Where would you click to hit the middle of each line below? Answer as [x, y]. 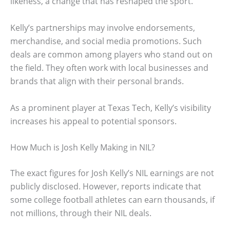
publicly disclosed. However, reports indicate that [106, 187]
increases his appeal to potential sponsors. [93, 121]
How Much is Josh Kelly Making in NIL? [83, 148]
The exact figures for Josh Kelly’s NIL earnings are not [112, 173]
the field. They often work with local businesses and [109, 68]
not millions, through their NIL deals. [81, 213]
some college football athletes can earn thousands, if [112, 200]
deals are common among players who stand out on [111, 54]
